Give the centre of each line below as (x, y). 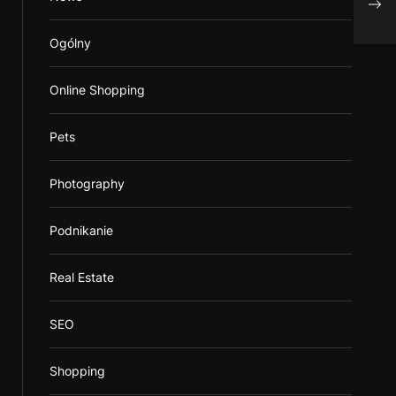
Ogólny (70, 42)
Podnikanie (81, 230)
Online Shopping (97, 89)
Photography (87, 183)
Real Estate (81, 277)
